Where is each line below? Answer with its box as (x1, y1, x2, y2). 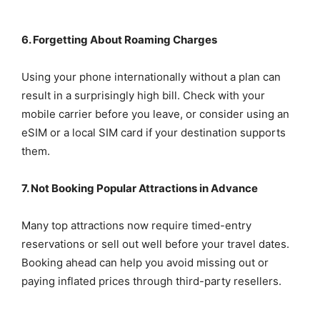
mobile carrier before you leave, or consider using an (21, 107, 289, 121)
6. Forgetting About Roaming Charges (21, 33, 217, 47)
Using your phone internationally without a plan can (21, 70, 281, 84)
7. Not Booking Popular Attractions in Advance (21, 181, 258, 196)
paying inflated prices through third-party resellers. (21, 274, 281, 289)
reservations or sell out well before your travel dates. (21, 237, 289, 251)
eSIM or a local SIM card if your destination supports (21, 126, 286, 140)
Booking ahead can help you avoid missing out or (21, 256, 269, 270)
